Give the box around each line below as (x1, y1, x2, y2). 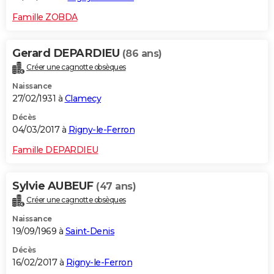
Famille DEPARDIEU (12, 144, 98, 155)
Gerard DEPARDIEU (12, 46, 122, 60)
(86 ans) (122, 47, 162, 59)
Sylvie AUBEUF (12, 179, 96, 193)
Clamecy (64, 92, 101, 104)
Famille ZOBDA (12, 11, 78, 23)
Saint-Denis (65, 225, 114, 237)
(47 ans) (96, 180, 136, 192)
